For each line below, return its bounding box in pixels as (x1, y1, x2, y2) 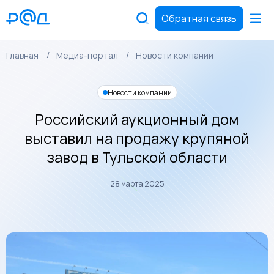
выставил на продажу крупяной (24, 128, 250, 148)
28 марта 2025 (109, 179, 165, 189)
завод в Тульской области (46, 147, 228, 167)
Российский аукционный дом (35, 109, 239, 129)
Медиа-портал (56, 50, 118, 61)
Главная (6, 50, 39, 61)
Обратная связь (161, 12, 237, 25)
